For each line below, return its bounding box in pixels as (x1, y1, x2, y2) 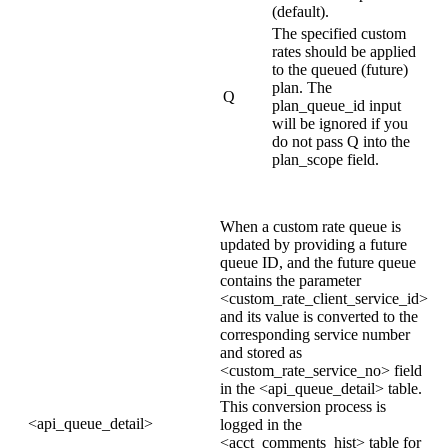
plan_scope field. (272, 150, 379, 168)
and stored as (220, 343, 302, 361)
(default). (272, 2, 329, 20)
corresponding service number (220, 325, 410, 343)
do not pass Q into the (272, 132, 410, 150)
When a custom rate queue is (220, 217, 401, 235)
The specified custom (272, 24, 406, 42)
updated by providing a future (220, 235, 407, 253)
